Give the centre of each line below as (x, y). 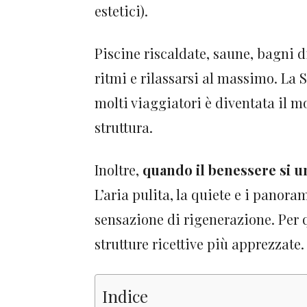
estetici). (121, 11)
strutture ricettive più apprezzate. (199, 244)
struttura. (124, 127)
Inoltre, (119, 170)
